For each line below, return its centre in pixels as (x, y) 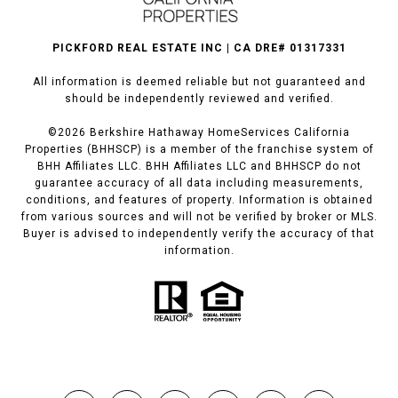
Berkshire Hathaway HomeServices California (218, 132)
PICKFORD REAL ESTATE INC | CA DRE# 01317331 (199, 48)
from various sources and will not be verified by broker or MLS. (199, 216)
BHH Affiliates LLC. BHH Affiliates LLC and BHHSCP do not (199, 166)
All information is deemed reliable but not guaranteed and (199, 81)
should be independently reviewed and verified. (199, 98)
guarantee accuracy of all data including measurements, (199, 183)
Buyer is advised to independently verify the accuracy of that (199, 233)
